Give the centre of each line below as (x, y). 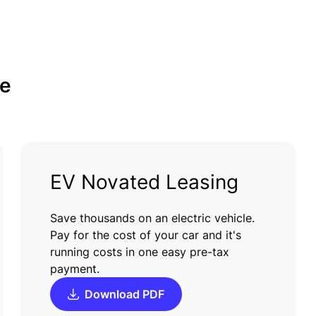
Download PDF (125, 294)
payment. (75, 268)
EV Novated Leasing (145, 182)
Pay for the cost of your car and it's (146, 235)
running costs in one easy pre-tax (140, 251)
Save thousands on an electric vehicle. (153, 218)
